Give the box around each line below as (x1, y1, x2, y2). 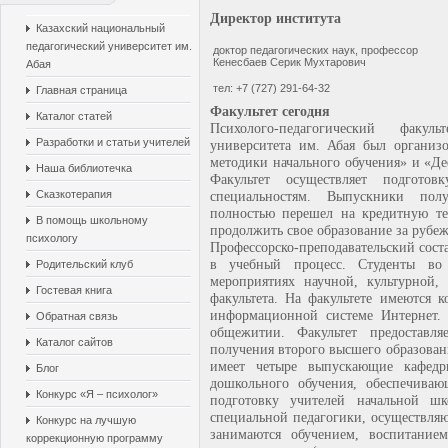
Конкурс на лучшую (36, 414, 136, 426)
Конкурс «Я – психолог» (36, 388, 158, 400)
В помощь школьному (36, 214, 148, 226)
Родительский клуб (36, 258, 133, 270)
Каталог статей (36, 110, 112, 122)
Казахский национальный (36, 22, 165, 34)
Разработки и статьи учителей (36, 136, 190, 148)
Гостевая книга (36, 284, 112, 296)
